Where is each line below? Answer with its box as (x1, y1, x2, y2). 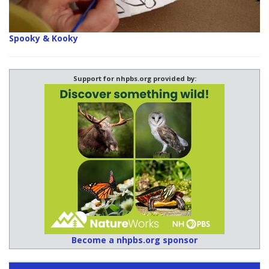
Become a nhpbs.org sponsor (71, 234, 198, 246)
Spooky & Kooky (9, 32, 78, 44)
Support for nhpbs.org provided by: (73, 73, 196, 83)
